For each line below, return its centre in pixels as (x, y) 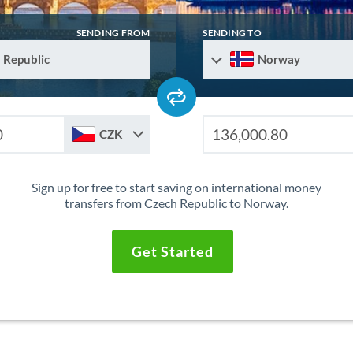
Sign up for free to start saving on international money (176, 188)
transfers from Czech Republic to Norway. (176, 203)
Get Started (172, 252)
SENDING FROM (113, 33)
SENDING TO (232, 33)
